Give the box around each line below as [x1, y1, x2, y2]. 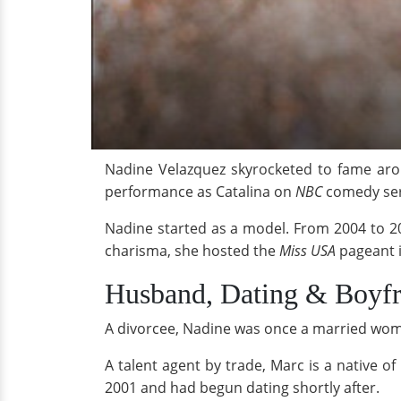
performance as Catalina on [105, 182, 295, 201]
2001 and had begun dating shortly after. [105, 378, 380, 397]
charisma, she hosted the [105, 241, 279, 260]
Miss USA [279, 241, 336, 260]
